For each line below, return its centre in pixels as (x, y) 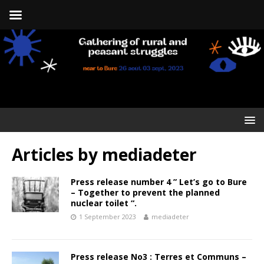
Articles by (57, 154)
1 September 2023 (108, 216)
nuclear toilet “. (104, 203)
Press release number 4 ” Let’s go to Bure (159, 181)
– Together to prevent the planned (145, 192)
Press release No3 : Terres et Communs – (159, 256)
